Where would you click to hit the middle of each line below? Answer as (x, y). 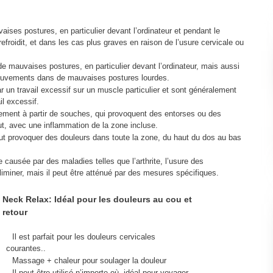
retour (15, 212)
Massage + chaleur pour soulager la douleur (89, 260)
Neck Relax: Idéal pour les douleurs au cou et (97, 199)
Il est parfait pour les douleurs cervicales (83, 236)
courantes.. (26, 248)
